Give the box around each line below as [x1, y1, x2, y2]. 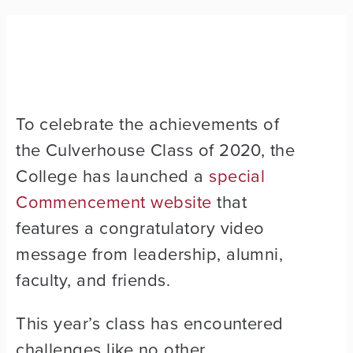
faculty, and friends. [16, 266, 171, 293]
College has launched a [16, 162, 210, 189]
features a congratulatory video [16, 214, 265, 241]
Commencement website [16, 188, 212, 215]
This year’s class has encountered [16, 310, 284, 336]
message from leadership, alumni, [16, 240, 284, 267]
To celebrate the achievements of [16, 110, 280, 137]
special [209, 162, 266, 189]
